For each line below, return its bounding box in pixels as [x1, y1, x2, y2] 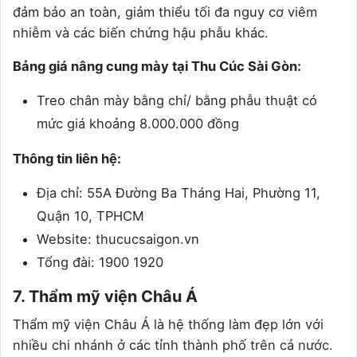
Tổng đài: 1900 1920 [37, 253, 163, 270]
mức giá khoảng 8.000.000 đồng [37, 115, 239, 131]
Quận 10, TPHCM [37, 207, 144, 224]
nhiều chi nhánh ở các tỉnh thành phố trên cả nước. [13, 336, 333, 353]
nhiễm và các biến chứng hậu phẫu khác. [13, 24, 269, 41]
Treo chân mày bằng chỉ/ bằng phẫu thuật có [37, 92, 317, 108]
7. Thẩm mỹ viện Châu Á [13, 286, 198, 306]
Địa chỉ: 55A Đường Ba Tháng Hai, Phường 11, [37, 184, 320, 201]
